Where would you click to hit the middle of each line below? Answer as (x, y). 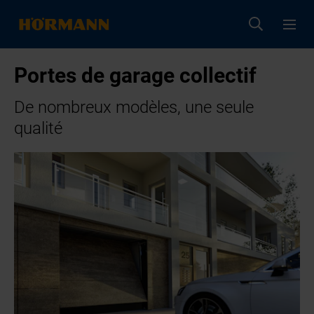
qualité (39, 129)
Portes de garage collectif (136, 76)
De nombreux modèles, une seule (134, 108)
